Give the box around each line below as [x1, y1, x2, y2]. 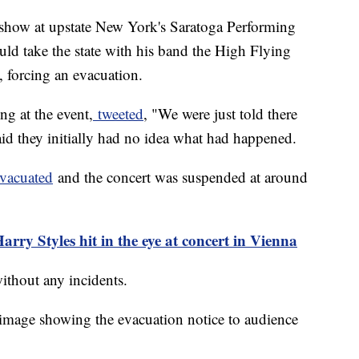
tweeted [93, 103, 143, 124]
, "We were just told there [143, 103, 297, 124]
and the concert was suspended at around [53, 167, 308, 188]
